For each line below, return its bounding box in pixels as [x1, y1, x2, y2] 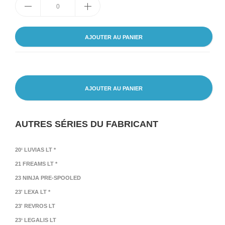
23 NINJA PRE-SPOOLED [15, 175, 81, 181]
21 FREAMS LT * [15, 161, 57, 167]
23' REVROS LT [15, 203, 55, 209]
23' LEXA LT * [15, 189, 50, 195]
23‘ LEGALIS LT [15, 217, 56, 223]
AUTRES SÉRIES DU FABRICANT [15, 119, 158, 129]
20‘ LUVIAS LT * [15, 147, 56, 153]
